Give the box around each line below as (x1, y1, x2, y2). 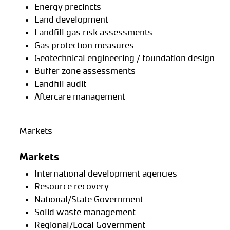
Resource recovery (34, 181, 111, 191)
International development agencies (34, 168, 179, 179)
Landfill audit (34, 79, 86, 89)
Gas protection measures (34, 40, 134, 51)
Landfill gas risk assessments (34, 27, 152, 38)
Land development (34, 14, 108, 25)
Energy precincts (34, 2, 101, 12)
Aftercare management (34, 91, 125, 102)
